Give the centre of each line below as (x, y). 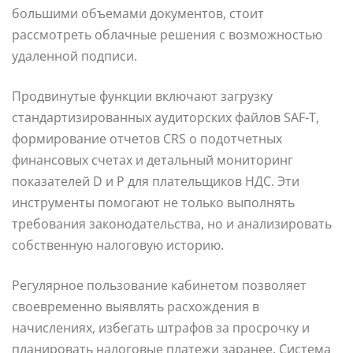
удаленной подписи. (74, 56)
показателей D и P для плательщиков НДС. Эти (156, 182)
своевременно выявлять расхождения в (136, 307)
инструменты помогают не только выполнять (153, 203)
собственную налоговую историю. (118, 245)
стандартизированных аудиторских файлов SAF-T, (165, 118)
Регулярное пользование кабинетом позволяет (159, 286)
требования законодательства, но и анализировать (172, 224)
